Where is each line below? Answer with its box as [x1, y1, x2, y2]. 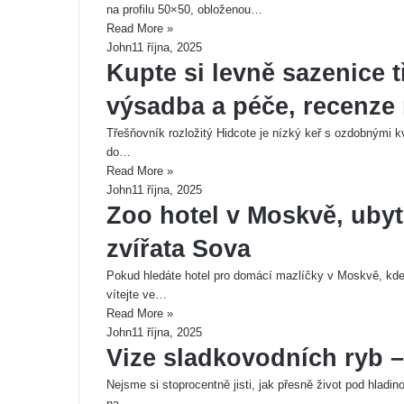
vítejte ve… [106, 288, 167, 301]
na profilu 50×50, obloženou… [106, 3, 262, 16]
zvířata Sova [106, 235, 251, 262]
